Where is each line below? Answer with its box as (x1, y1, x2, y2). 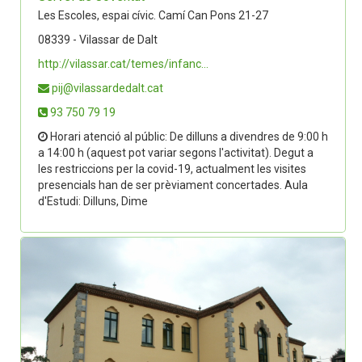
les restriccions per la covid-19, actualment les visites (38, 162, 306, 175)
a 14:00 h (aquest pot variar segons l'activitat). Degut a (38, 146, 314, 159)
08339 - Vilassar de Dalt (38, 33, 158, 46)
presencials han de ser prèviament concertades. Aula (38, 179, 308, 192)
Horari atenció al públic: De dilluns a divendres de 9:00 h (48, 130, 328, 143)
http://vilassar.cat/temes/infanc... (38, 57, 208, 70)
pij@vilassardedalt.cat (49, 82, 163, 95)
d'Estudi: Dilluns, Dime (38, 195, 148, 208)
